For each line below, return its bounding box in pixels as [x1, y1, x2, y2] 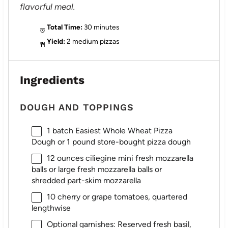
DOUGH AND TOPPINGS [20, 101, 134, 112]
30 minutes [83, 23, 119, 32]
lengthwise [31, 203, 71, 213]
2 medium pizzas [66, 37, 119, 46]
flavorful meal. [20, 1, 76, 12]
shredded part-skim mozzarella [31, 176, 141, 186]
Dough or [31, 137, 67, 147]
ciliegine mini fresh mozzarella [83, 153, 193, 163]
